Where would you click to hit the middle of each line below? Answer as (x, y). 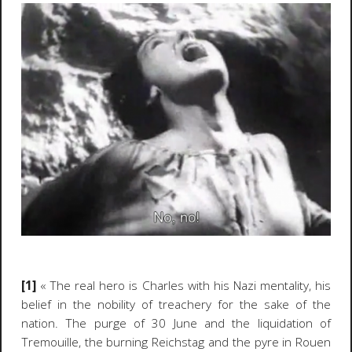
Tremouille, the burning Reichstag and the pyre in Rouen (176, 342)
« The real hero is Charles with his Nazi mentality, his (183, 285)
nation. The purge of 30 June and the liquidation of (176, 323)
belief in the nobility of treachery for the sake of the (176, 304)
